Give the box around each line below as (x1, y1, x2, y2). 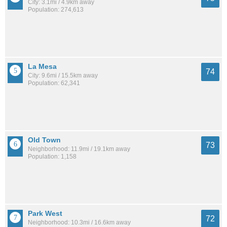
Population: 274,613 (28, 6, 84, 13)
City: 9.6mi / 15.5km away (28, 71, 98, 79)
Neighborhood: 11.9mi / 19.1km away (28, 145, 130, 153)
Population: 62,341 (28, 79, 80, 87)
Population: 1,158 (28, 153, 77, 161)
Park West (28, 209, 62, 218)
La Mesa (28, 62, 57, 70)
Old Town (28, 136, 61, 144)
